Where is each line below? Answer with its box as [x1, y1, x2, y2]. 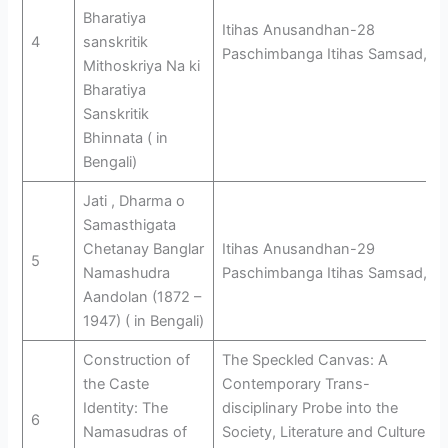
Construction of [82, 350, 190, 369]
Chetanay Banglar [82, 239, 204, 258]
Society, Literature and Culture [221, 422, 425, 441]
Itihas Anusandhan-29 [221, 239, 375, 258]
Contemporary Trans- [221, 374, 370, 393]
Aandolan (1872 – [82, 287, 201, 306]
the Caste [82, 374, 149, 393]
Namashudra [82, 263, 170, 282]
